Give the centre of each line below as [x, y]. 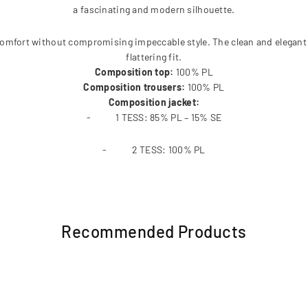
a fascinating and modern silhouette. [154, 9]
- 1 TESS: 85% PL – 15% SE [154, 117]
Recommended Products [154, 231]
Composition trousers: [135, 87]
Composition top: [135, 72]
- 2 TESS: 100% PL [154, 150]
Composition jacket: [154, 102]
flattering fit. [154, 57]
